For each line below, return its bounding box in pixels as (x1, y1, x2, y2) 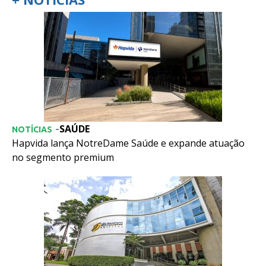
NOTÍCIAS (12, 124, 52, 134)
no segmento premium (12, 150, 114, 164)
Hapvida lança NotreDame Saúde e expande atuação (12, 136, 245, 150)
